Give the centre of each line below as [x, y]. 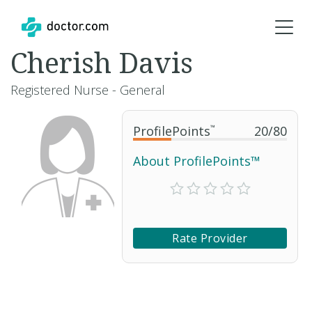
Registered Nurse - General [88, 90]
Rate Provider [210, 238]
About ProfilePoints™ [197, 161]
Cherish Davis [102, 62]
